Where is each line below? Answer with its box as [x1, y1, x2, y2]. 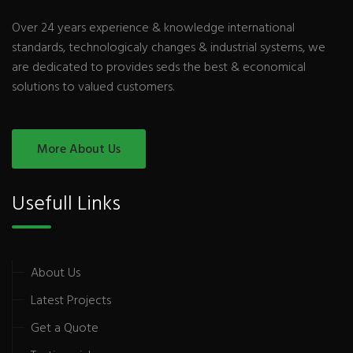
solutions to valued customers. [12, 77, 174, 98]
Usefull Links [12, 188, 121, 221]
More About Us [37, 139, 121, 160]
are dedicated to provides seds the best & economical [12, 58, 306, 78]
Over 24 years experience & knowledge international [12, 18, 295, 39]
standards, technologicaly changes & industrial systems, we [12, 38, 325, 58]
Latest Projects [31, 291, 111, 311]
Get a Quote [31, 318, 98, 339]
